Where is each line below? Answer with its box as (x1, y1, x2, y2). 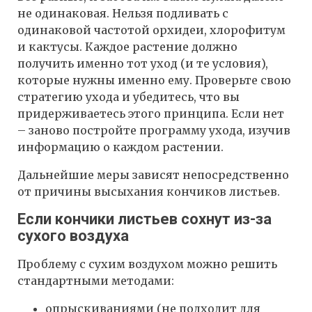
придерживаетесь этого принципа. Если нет (17, 106, 284, 120)
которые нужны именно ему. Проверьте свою (17, 72, 291, 87)
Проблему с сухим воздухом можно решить (17, 256, 277, 271)
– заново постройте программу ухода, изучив (17, 123, 290, 137)
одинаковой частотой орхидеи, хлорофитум (17, 22, 286, 37)
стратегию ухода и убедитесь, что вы (17, 89, 240, 104)
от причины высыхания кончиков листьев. (17, 184, 280, 198)
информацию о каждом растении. (17, 139, 224, 154)
